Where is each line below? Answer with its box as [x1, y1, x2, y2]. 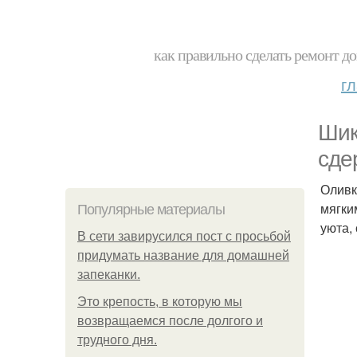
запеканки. [77, 268, 140, 281]
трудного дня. [77, 333, 157, 347]
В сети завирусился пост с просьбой [77, 229, 291, 243]
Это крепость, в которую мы [77, 295, 242, 308]
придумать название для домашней [77, 249, 289, 262]
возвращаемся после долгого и [77, 314, 263, 328]
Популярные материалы [77, 202, 225, 218]
